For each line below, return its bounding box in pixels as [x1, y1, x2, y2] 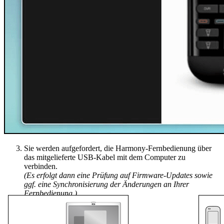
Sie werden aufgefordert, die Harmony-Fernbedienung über [24, 143, 211, 152]
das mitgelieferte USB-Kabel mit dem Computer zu [24, 152, 185, 161]
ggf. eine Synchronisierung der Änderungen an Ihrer [24, 179, 189, 188]
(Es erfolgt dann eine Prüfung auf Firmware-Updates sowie [24, 170, 212, 179]
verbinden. [24, 161, 57, 170]
